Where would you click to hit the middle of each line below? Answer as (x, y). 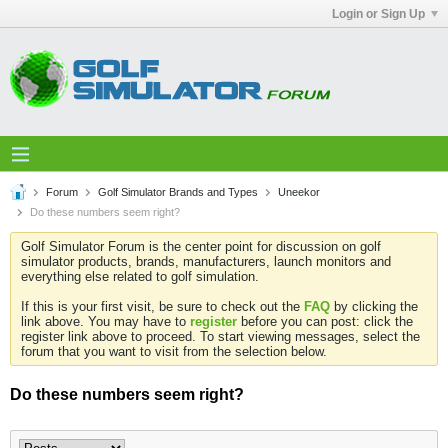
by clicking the (374, 306)
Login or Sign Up (378, 13)
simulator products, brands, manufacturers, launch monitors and (206, 261)
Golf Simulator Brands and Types (178, 192)
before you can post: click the (325, 321)
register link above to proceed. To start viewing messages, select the (220, 336)
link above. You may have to (105, 321)
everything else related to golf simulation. (140, 276)
